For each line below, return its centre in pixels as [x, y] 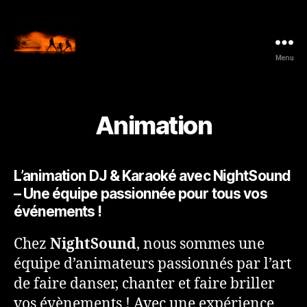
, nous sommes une [200, 244]
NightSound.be [55, 69]
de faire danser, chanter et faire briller [144, 284]
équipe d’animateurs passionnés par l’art [152, 264]
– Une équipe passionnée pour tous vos [140, 194]
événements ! [58, 211]
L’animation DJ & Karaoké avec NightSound [152, 176]
